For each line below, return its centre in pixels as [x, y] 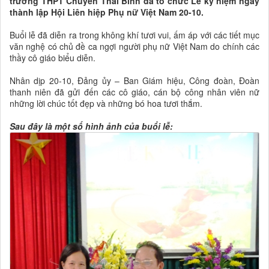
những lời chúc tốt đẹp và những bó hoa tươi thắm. [106, 104]
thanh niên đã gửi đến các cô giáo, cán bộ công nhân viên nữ [134, 92]
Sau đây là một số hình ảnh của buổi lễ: [91, 126]
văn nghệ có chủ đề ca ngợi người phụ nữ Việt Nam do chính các [134, 47]
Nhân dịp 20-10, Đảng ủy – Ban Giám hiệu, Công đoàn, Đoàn [134, 81]
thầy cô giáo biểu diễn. [53, 58]
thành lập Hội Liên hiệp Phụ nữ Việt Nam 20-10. [107, 12]
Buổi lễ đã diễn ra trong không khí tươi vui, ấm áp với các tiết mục [134, 35]
